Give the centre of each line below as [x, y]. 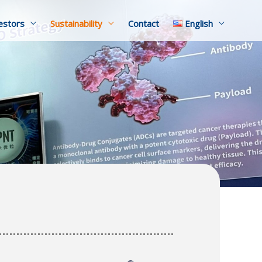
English [199, 23]
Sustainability [76, 23]
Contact [143, 23]
